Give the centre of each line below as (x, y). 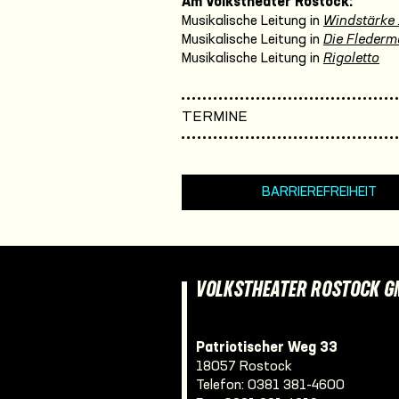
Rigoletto (351, 59)
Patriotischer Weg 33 (267, 348)
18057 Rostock (244, 366)
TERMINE (215, 117)
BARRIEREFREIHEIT (319, 192)
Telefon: (222, 385)
